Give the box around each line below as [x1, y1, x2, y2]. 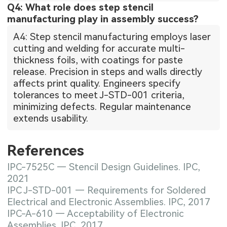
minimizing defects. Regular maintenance [13, 101, 192, 113]
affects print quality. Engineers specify [13, 78, 181, 90]
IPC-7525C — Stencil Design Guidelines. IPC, [7, 161, 201, 173]
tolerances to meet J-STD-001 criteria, [13, 89, 185, 101]
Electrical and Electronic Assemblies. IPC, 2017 [7, 196, 211, 208]
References [7, 142, 85, 160]
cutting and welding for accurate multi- [13, 43, 185, 55]
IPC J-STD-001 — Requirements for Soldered [7, 184, 206, 196]
